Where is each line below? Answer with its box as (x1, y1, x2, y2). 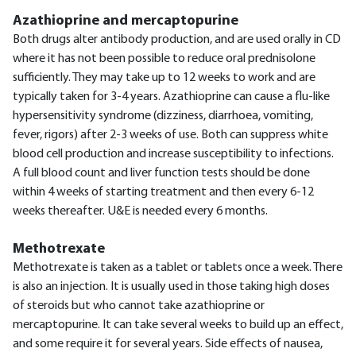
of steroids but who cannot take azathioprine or (13, 300, 265, 312)
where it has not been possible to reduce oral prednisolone (13, 52, 315, 65)
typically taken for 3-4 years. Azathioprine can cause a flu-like (13, 91, 330, 103)
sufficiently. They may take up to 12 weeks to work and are (13, 72, 315, 84)
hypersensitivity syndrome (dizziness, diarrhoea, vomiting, (13, 110, 313, 122)
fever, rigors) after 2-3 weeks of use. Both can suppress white (13, 129, 328, 141)
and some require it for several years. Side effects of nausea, (13, 338, 323, 350)
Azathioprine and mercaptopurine (13, 14, 238, 29)
